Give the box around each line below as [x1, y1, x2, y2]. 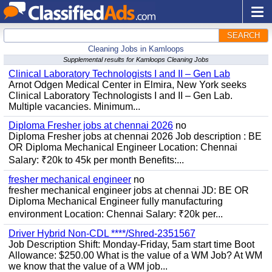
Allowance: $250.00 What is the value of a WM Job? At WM [8, 250, 262, 260]
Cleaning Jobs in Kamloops [88, 44, 184, 53]
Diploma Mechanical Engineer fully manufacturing [8, 196, 223, 206]
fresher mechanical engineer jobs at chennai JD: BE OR [8, 185, 249, 195]
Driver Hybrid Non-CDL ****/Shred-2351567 [8, 228, 195, 239]
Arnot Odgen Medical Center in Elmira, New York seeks [8, 80, 246, 90]
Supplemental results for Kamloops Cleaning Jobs [63, 56, 209, 63]
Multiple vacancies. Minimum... [8, 101, 140, 112]
